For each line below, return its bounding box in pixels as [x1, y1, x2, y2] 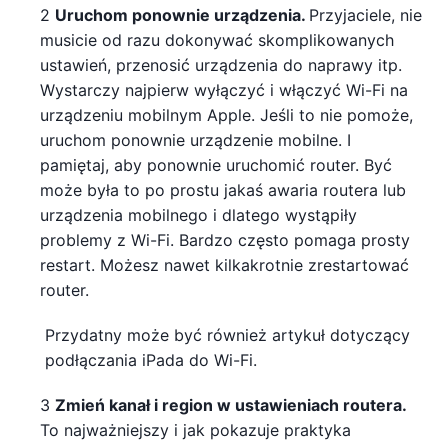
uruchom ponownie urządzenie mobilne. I [40, 129, 351, 150]
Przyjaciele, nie [309, 4, 422, 25]
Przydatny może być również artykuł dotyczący [45, 324, 410, 345]
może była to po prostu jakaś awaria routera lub [40, 179, 406, 200]
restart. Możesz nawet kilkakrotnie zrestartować [40, 254, 409, 275]
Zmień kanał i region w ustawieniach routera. [55, 394, 406, 415]
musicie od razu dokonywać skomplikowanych [40, 29, 394, 50]
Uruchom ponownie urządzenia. [55, 4, 309, 25]
